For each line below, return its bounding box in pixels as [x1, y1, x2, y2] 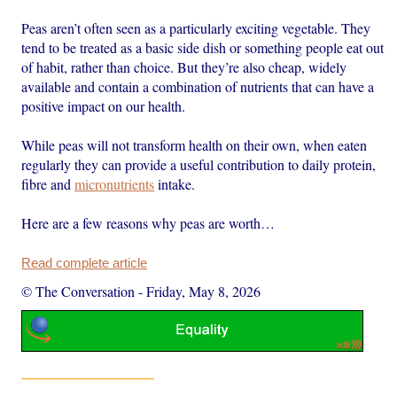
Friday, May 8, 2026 [146, 281, 261, 300]
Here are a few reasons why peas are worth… [21, 213, 276, 232]
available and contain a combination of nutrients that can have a [21, 76, 375, 96]
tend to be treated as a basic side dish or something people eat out [21, 37, 385, 57]
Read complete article [21, 255, 148, 270]
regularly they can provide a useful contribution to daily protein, [21, 154, 377, 174]
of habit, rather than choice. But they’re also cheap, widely [21, 57, 347, 76]
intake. [154, 174, 196, 193]
